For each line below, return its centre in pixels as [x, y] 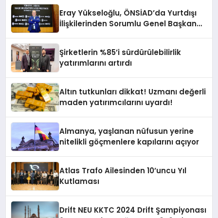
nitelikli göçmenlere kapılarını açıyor [129, 142]
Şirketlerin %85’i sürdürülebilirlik [120, 52]
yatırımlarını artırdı [96, 63]
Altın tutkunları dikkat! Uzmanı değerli [133, 91]
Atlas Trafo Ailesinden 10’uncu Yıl [123, 170]
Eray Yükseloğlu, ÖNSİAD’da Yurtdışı [128, 13]
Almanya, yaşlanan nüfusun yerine [127, 131]
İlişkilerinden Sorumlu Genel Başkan [128, 23]
